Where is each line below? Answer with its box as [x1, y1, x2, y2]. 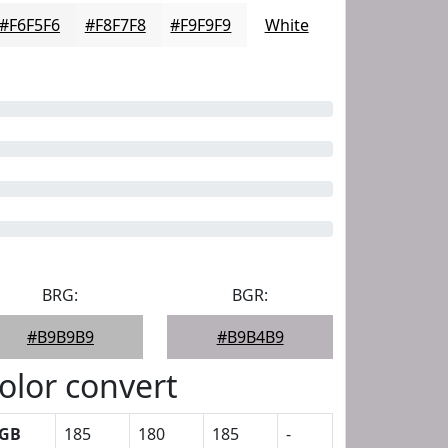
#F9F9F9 [170, 14, 232, 36]
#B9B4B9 [216, 326, 284, 348]
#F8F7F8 [84, 14, 146, 36]
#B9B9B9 [26, 326, 94, 348]
